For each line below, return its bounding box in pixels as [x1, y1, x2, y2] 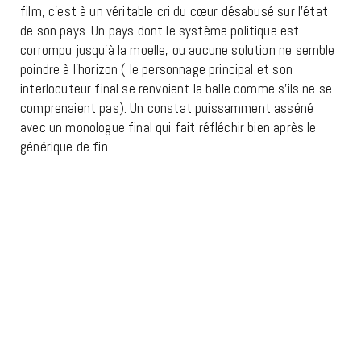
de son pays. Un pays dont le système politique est [20, 22, 300, 40]
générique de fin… [20, 138, 117, 156]
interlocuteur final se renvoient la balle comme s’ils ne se [20, 80, 333, 98]
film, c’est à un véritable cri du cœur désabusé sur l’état [20, 2, 328, 21]
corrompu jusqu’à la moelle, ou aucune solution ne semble [20, 41, 335, 60]
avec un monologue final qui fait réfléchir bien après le [20, 118, 317, 137]
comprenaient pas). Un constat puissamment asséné [20, 99, 314, 118]
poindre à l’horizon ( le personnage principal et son [20, 60, 293, 79]
